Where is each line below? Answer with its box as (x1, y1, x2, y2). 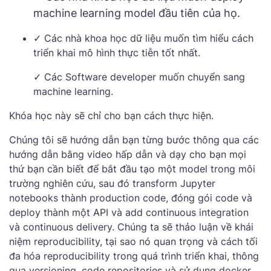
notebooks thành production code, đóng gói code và (9, 192, 252, 204)
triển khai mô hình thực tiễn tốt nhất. (33, 47, 200, 59)
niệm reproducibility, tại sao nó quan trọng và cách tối (9, 235, 258, 248)
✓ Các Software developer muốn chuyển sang (33, 71, 245, 83)
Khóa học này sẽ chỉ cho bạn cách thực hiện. (9, 109, 214, 122)
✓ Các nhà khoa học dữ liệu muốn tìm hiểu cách (33, 32, 253, 45)
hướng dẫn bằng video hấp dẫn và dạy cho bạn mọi (9, 148, 246, 161)
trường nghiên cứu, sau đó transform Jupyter (9, 177, 215, 190)
